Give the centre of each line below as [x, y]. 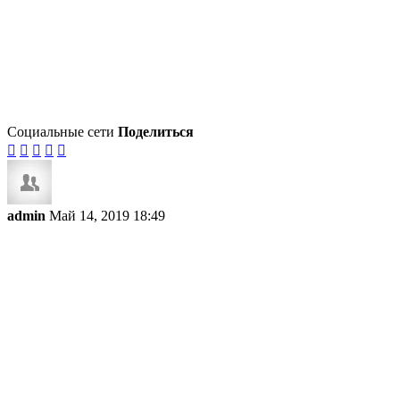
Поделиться [156, 132]
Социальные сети [61, 132]
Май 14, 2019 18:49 [107, 216]
